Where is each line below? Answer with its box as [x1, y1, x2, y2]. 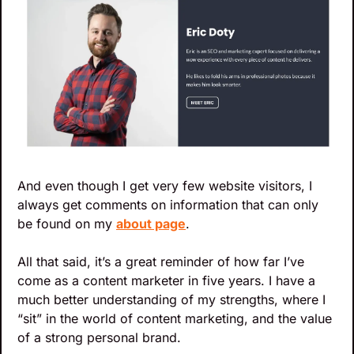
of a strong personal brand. [17, 330, 181, 346]
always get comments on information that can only [17, 197, 318, 213]
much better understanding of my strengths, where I [17, 292, 326, 308]
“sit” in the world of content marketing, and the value [17, 311, 332, 327]
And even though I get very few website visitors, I [17, 178, 312, 194]
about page [116, 216, 186, 232]
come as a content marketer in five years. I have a [17, 273, 315, 289]
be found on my [17, 216, 116, 232]
